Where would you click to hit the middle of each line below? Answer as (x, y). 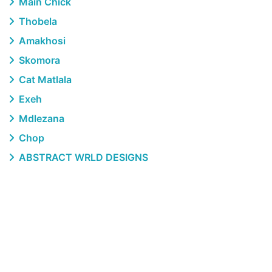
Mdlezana (40, 118)
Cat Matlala (44, 80)
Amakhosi (41, 41)
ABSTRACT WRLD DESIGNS (82, 157)
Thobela (37, 21)
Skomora (38, 60)
